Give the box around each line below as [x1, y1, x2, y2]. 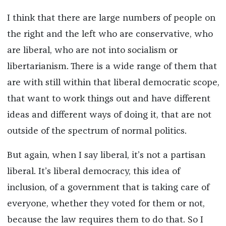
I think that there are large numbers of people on [7, 14, 215, 23]
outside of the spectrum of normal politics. [7, 127, 187, 136]
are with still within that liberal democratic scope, [7, 78, 219, 88]
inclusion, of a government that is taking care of [7, 183, 209, 193]
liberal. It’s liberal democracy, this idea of [7, 167, 180, 177]
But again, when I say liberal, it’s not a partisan [7, 151, 205, 160]
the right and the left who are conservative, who [7, 30, 213, 39]
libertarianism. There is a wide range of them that [7, 62, 217, 72]
